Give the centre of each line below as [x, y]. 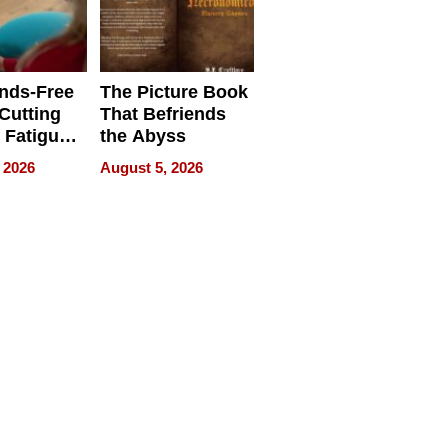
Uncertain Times [169, 18]
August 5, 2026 [151, 168]
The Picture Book [173, 92]
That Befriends [162, 114]
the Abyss [142, 136]
